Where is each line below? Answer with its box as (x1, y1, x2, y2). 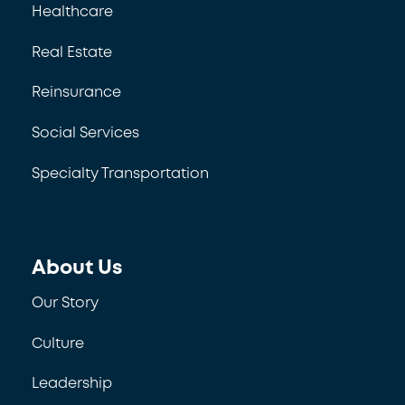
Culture (32, 336, 85, 351)
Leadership (32, 377, 113, 391)
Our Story (32, 296, 99, 310)
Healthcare (32, 5, 114, 19)
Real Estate (32, 45, 113, 60)
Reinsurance (32, 86, 122, 100)
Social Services (32, 127, 140, 141)
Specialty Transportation (32, 166, 210, 181)
